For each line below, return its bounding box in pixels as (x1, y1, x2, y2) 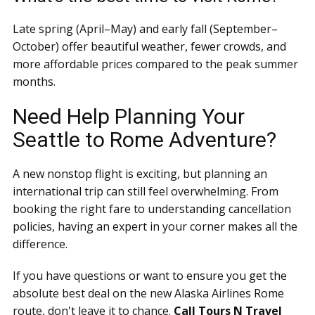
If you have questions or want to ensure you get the (13, 267, 287, 283)
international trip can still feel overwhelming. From (13, 183, 278, 199)
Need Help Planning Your (13, 103, 245, 129)
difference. (13, 236, 67, 252)
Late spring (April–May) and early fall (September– (13, 20, 278, 37)
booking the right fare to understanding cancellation (13, 200, 291, 217)
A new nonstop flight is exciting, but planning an (13, 165, 267, 181)
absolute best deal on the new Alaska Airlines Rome (13, 285, 284, 301)
